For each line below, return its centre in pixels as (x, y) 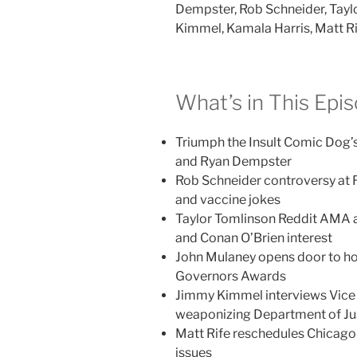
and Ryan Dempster (233, 161)
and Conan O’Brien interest (254, 237)
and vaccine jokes (228, 199)
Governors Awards (231, 276)
